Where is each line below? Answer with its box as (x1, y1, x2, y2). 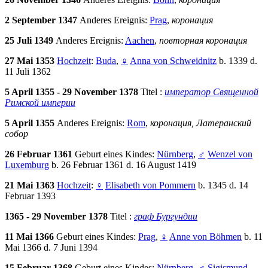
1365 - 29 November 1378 (5, 211, 110, 222)
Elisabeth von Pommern (105, 180, 196, 191)
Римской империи (5, 98, 75, 108)
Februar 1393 (5, 191, 56, 202)
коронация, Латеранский (150, 118, 251, 129)
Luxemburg (5, 160, 49, 170)
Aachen (125, 35, 154, 46)
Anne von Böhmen (169, 232, 242, 242)
